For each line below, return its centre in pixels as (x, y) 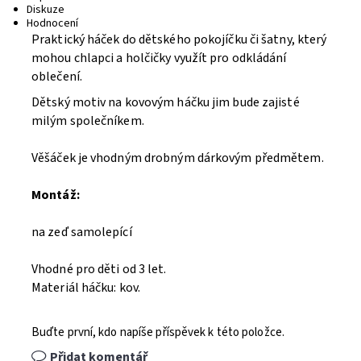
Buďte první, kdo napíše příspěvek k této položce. (158, 332)
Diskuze (45, 10)
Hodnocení (52, 23)
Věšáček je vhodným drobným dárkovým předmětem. (178, 158)
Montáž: (56, 195)
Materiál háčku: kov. (86, 288)
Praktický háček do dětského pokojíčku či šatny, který (179, 39)
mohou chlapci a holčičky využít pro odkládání (159, 58)
